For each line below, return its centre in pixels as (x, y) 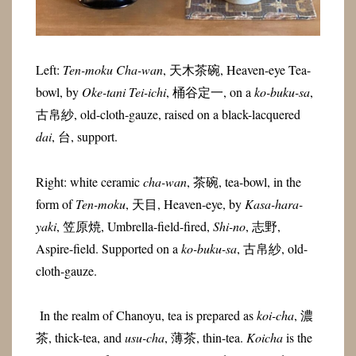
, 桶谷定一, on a (210, 92)
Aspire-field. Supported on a (108, 248)
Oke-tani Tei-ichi (124, 92)
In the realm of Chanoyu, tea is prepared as (148, 315)
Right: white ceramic (89, 181)
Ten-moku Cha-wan (112, 70)
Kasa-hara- (273, 203)
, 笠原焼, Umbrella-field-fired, (134, 226)
